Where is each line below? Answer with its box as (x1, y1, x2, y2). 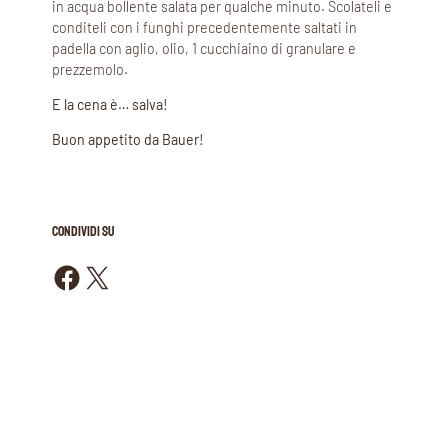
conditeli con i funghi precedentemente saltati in (52, 19, 357, 37)
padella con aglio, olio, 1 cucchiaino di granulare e (52, 40, 356, 58)
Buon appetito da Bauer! (52, 131, 204, 149)
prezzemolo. (52, 61, 128, 79)
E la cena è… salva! (52, 96, 171, 114)
